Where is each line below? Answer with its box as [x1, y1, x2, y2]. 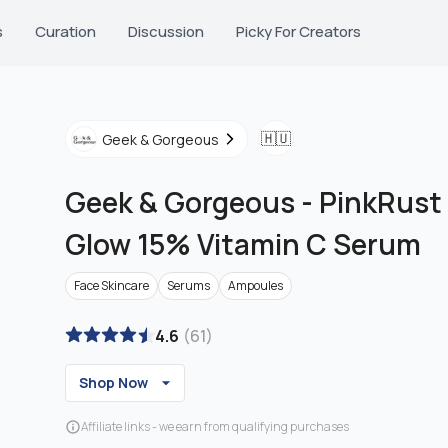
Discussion [128, 21, 204, 42]
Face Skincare [74, 277, 149, 294]
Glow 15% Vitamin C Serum [65, 225, 421, 263]
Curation [35, 21, 96, 42]
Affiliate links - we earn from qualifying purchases [81, 418, 349, 435]
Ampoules [228, 277, 283, 294]
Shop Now [78, 373, 148, 392]
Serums [167, 277, 210, 294]
